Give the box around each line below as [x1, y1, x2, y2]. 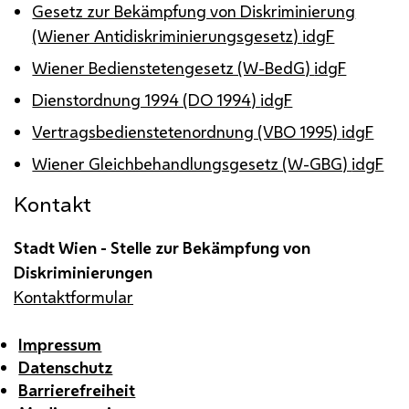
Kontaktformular [14, 285, 133, 308]
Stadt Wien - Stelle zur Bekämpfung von [14, 236, 310, 258]
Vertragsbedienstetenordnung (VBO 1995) [32, 120, 342, 142]
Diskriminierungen [14, 260, 152, 283]
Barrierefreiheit [18, 379, 136, 401]
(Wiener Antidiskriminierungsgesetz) [32, 24, 303, 47]
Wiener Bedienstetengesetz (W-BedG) [32, 56, 315, 79]
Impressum [18, 333, 102, 355]
